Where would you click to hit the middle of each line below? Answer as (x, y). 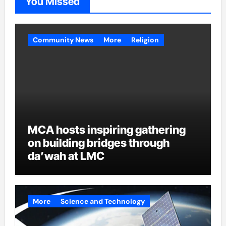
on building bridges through (98, 143)
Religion (145, 40)
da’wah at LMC (66, 156)
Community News (63, 40)
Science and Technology (102, 201)
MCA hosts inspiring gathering (106, 130)
